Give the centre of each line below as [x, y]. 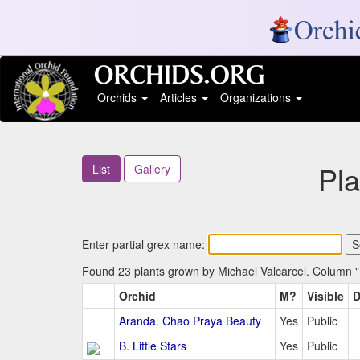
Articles [180, 97]
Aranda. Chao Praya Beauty [190, 321]
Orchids [118, 97]
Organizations [257, 97]
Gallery [152, 169]
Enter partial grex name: [145, 245]
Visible [325, 296]
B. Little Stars [153, 346]
